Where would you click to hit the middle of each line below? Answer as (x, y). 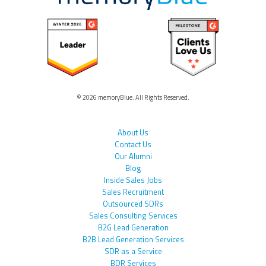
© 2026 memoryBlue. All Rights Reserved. (133, 98)
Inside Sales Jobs (133, 180)
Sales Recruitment (133, 192)
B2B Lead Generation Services (133, 240)
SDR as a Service (133, 251)
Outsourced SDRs (133, 204)
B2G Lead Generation (133, 228)
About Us (133, 133)
